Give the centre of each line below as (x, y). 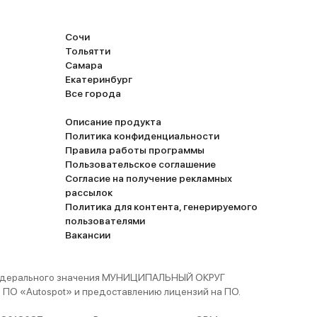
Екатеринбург (99, 79)
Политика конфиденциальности (142, 136)
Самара (84, 65)
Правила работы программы (135, 150)
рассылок (89, 192)
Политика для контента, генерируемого (161, 207)
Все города (93, 93)
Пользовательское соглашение (140, 164)
